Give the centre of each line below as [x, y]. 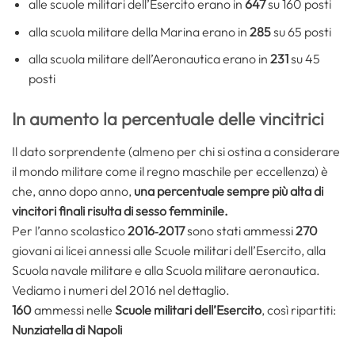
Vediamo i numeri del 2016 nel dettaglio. [121, 290]
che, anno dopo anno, [73, 191]
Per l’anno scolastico [70, 231]
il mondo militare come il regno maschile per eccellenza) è [170, 172]
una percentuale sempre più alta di [229, 191]
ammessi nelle [73, 310]
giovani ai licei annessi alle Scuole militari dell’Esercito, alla [169, 251]
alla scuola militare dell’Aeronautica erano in [149, 59]
